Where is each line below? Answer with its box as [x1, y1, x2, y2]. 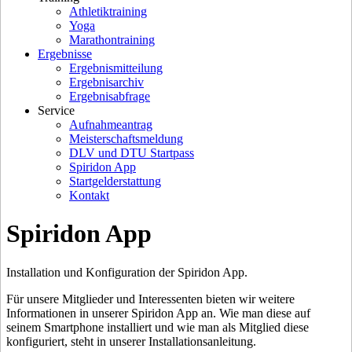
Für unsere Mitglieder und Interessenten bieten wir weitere [6, 291, 295, 306]
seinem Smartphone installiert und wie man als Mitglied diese [6, 320, 309, 334]
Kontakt [69, 189, 109, 202]
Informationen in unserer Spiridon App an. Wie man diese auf [6, 306, 310, 320]
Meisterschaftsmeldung [69, 132, 183, 145]
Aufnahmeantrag [69, 118, 152, 131]
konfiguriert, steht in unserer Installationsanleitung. [6, 334, 256, 348]
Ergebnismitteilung [69, 61, 163, 75]
